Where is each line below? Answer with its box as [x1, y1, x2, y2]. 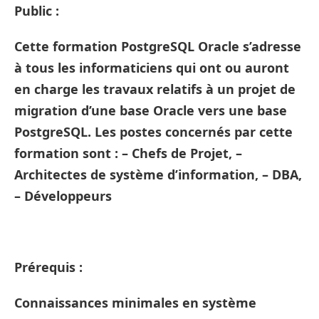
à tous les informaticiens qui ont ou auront [14, 59, 289, 76]
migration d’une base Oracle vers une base [14, 102, 287, 119]
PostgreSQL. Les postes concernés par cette [14, 123, 293, 140]
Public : [14, 2, 59, 19]
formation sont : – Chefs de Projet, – [14, 145, 242, 162]
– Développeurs [14, 187, 112, 204]
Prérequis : [14, 258, 83, 276]
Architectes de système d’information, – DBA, [14, 166, 302, 183]
